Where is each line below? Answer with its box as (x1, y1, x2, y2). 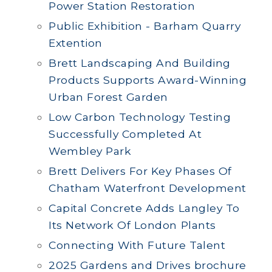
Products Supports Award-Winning (49, 73, 247, 86)
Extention (49, 36, 103, 49)
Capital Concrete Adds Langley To (49, 202, 240, 214)
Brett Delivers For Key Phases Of (49, 165, 232, 177)
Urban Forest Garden (49, 90, 168, 103)
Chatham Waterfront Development (49, 182, 246, 194)
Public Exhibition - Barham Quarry (49, 19, 241, 32)
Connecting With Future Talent (49, 239, 226, 251)
